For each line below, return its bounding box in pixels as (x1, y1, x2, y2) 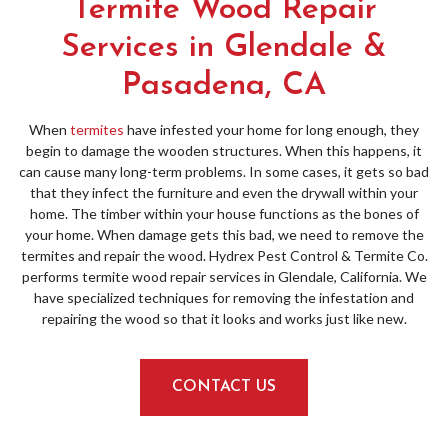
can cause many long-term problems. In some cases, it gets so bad (19, 163, 429, 180)
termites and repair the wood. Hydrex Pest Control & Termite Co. (20, 247, 428, 264)
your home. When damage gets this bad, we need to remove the (24, 226, 424, 243)
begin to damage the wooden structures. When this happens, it (26, 142, 422, 159)
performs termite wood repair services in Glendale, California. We (21, 268, 427, 285)
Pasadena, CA (122, 70, 326, 102)
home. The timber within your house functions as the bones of (29, 205, 419, 222)
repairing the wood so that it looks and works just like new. (41, 310, 407, 327)
